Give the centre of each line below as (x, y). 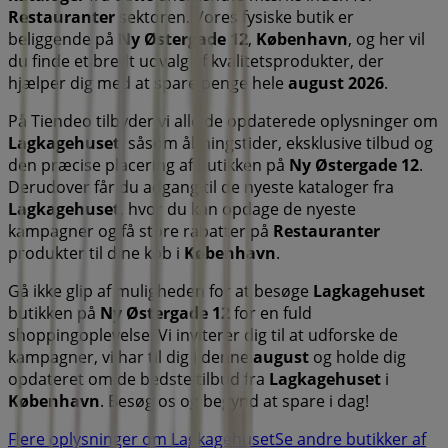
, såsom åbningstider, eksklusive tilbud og (276, 143)
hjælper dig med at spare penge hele (148, 83)
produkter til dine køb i (96, 253)
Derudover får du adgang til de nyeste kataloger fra (201, 187)
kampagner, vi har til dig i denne (130, 357)
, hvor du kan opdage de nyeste (238, 209)
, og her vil (386, 39)
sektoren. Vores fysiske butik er (234, 17)
